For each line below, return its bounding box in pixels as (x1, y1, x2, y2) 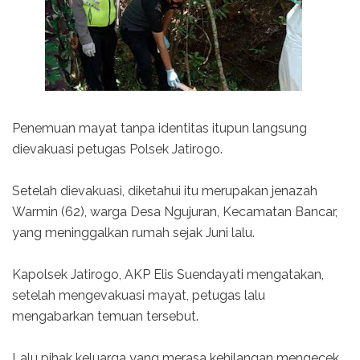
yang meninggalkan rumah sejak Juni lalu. (12, 224, 255, 240)
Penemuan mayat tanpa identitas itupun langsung (12, 120, 307, 136)
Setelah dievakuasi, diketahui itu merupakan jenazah (12, 182, 317, 198)
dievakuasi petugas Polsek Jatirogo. (12, 141, 223, 157)
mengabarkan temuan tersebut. (12, 308, 198, 324)
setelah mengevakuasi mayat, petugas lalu (12, 287, 265, 303)
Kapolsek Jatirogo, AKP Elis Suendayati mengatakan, (12, 266, 324, 282)
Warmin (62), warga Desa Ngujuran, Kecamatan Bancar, (12, 203, 337, 219)
